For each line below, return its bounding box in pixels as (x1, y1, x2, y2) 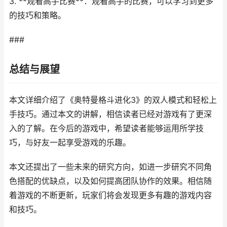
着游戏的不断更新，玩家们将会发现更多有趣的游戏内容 (9, 191, 212, 200)
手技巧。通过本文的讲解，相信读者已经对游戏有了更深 (9, 109, 212, 119)
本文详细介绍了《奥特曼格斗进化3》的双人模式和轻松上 (9, 95, 217, 105)
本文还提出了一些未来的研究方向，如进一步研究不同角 (9, 162, 212, 172)
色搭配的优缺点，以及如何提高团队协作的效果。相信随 (9, 176, 212, 186)
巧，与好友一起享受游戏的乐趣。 (9, 138, 131, 147)
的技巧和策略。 (9, 11, 66, 20)
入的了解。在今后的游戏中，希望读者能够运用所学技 (9, 124, 204, 133)
